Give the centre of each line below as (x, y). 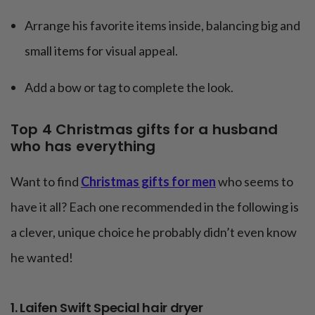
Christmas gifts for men (148, 182)
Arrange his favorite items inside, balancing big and (162, 26)
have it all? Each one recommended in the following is (155, 207)
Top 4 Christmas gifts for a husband (144, 130)
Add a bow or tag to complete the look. (129, 88)
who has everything (83, 147)
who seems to (255, 182)
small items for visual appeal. (101, 51)
